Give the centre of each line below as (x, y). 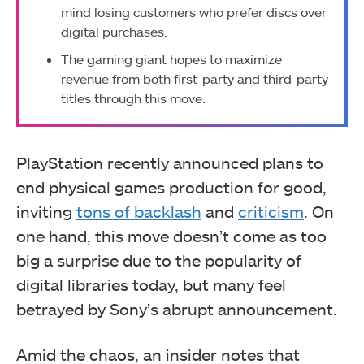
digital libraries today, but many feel (151, 284)
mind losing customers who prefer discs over (194, 12)
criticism (271, 211)
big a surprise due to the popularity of (159, 260)
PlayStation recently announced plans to (170, 162)
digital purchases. (114, 32)
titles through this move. (133, 98)
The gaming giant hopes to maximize (171, 59)
